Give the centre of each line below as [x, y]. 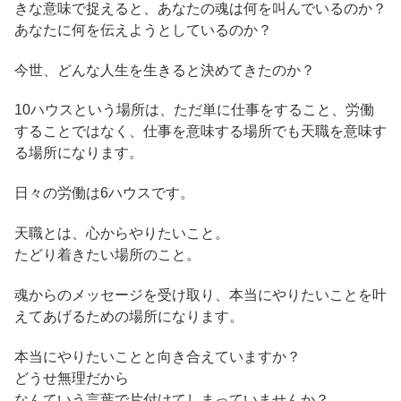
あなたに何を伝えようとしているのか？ [143, 30]
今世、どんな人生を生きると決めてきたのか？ [165, 70]
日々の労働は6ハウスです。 [104, 193]
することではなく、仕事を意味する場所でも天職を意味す [200, 132]
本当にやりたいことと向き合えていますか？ [158, 356]
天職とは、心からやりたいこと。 [122, 234]
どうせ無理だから [72, 378]
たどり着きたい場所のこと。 [107, 255]
